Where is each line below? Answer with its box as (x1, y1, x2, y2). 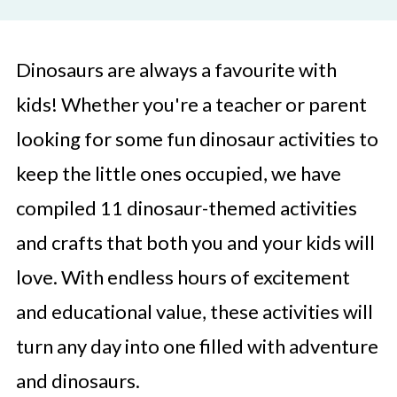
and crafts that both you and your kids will (15, 230, 375, 254)
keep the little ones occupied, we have (15, 161, 341, 185)
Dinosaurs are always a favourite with (15, 58, 337, 82)
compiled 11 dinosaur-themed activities (15, 196, 357, 220)
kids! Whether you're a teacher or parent (15, 92, 367, 116)
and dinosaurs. (15, 369, 140, 393)
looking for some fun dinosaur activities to (15, 127, 378, 151)
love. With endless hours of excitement (15, 265, 350, 289)
